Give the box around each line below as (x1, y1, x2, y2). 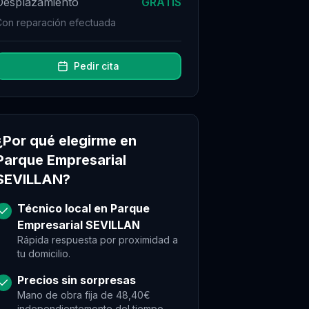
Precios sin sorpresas (17, 273, 136, 287)
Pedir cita (74, 60, 119, 72)
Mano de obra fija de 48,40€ (17, 289, 150, 301)
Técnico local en (17, 201, 110, 215)
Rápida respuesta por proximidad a (17, 234, 178, 246)
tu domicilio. (17, 248, 70, 259)
